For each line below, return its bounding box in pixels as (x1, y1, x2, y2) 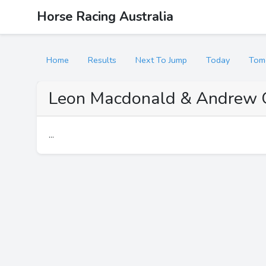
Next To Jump (135, 54, 187, 66)
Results (88, 54, 116, 66)
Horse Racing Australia (37, 8, 173, 26)
